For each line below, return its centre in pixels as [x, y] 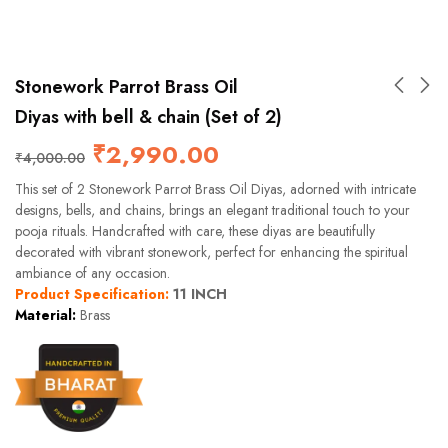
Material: [45, 314]
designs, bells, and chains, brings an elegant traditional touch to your [212, 209]
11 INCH [198, 293]
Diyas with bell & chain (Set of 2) [148, 116]
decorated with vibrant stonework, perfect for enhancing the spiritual [211, 251]
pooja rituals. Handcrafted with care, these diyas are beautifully [195, 230]
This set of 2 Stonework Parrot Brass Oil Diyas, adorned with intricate [215, 188]
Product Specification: [92, 293]
